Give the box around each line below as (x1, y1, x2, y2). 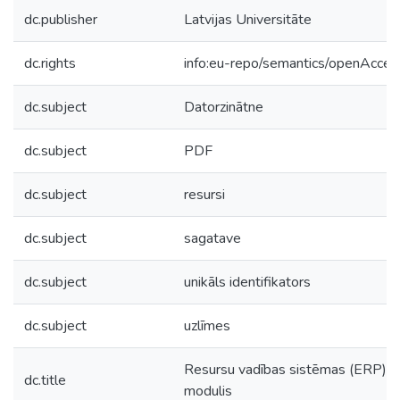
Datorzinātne (184, 97, 263, 117)
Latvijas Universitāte (184, 10, 312, 29)
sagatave (184, 229, 241, 248)
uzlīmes (184, 316, 230, 336)
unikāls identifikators (184, 272, 311, 292)
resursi (184, 185, 225, 204)
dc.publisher (24, 10, 97, 29)
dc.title (24, 371, 66, 390)
